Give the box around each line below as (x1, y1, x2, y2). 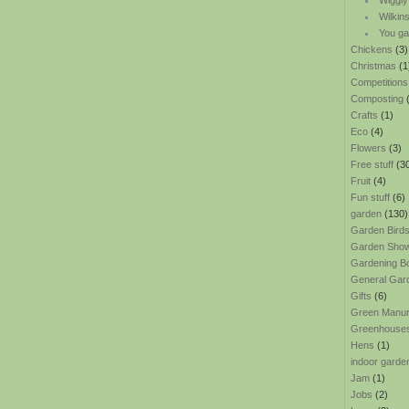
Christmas (351, 60, 396, 71)
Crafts (351, 110, 378, 121)
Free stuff (351, 159, 393, 170)
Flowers (351, 142, 386, 153)
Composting (351, 93, 404, 104)
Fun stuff (351, 192, 390, 203)
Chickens (351, 44, 393, 55)
